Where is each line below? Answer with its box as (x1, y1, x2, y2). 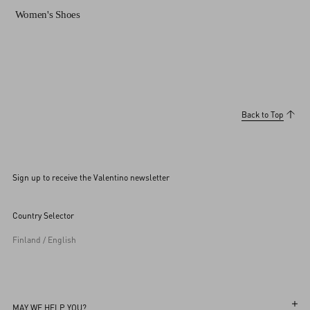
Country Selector (12, 210, 74, 221)
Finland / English (12, 234, 76, 245)
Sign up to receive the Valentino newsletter (12, 172, 170, 183)
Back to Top (241, 109, 284, 120)
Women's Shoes (15, 8, 80, 20)
